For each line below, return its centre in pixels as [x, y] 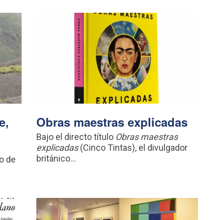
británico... [56, 158]
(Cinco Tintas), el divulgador [133, 147]
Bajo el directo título [76, 137]
